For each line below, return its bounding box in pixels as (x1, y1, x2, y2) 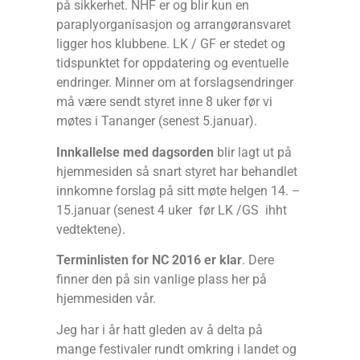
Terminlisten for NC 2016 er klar (56, 252, 242, 268)
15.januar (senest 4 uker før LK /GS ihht (56, 202, 287, 218)
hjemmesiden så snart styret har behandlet (56, 163, 297, 179)
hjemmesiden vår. (56, 291, 156, 307)
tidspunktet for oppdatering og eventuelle (56, 55, 288, 72)
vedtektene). (56, 221, 125, 237)
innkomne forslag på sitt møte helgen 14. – (56, 182, 301, 198)
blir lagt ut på (214, 144, 292, 160)
